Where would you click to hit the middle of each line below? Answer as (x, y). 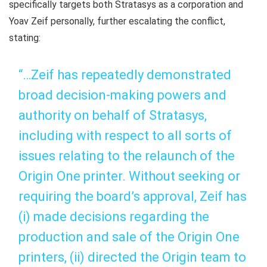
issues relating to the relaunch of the (127, 156)
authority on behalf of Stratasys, (113, 116)
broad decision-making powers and (122, 95)
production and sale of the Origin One (129, 237)
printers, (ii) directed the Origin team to (132, 257)
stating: (25, 38)
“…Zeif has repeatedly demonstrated (125, 75)
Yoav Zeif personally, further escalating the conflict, (117, 21)
